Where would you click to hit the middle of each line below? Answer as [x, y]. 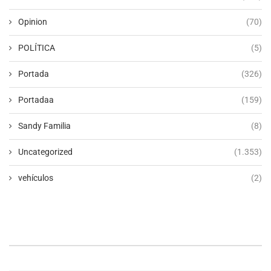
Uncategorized [45, 152]
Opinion [33, 21]
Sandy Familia [44, 126]
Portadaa [36, 100]
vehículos [36, 178]
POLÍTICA [37, 47]
